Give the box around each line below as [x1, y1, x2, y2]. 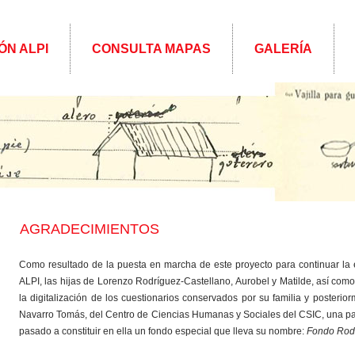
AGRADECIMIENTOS [20, 221, 159, 237]
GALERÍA [254, 42, 312, 55]
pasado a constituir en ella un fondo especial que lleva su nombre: [19, 326, 307, 337]
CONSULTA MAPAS [92, 42, 211, 55]
